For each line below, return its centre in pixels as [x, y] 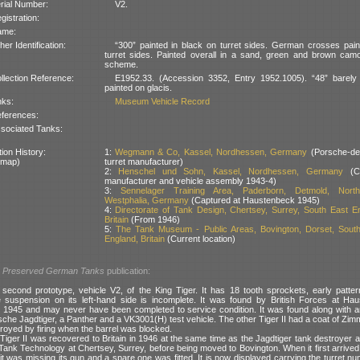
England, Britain [134, 238]
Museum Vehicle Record [162, 101]
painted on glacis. [138, 87]
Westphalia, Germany [146, 200]
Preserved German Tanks [53, 270]
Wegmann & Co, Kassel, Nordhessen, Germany [211, 151]
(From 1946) [154, 219]
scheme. [121, 64]
